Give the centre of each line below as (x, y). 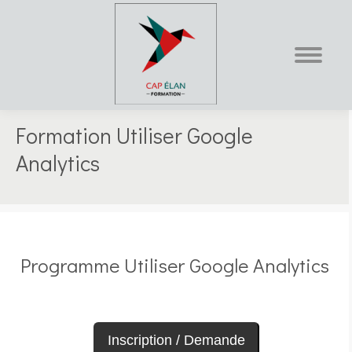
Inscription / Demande (176, 340)
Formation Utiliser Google (134, 135)
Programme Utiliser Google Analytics (174, 265)
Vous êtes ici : (209, 150)
